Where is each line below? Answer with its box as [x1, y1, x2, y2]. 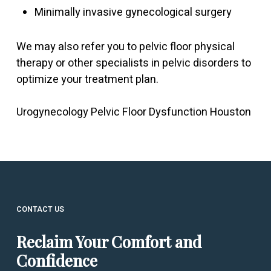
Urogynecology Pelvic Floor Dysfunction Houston [16, 104, 251, 120]
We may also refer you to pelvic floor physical [16, 39, 235, 55]
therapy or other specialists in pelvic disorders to [16, 55, 251, 71]
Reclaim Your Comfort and [16, 231, 201, 252]
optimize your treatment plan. [16, 71, 158, 88]
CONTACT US [16, 204, 64, 215]
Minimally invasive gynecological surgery [34, 4, 232, 21]
